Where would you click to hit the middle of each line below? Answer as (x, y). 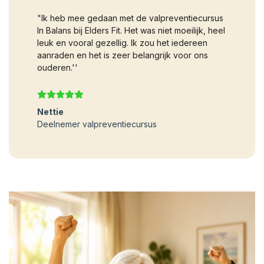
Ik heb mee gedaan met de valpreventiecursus (132, 18)
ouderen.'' (57, 67)
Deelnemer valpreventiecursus (97, 124)
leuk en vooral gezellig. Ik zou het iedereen (122, 42)
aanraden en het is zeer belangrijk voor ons (123, 55)
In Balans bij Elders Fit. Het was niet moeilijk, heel (131, 30)
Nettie (50, 111)
